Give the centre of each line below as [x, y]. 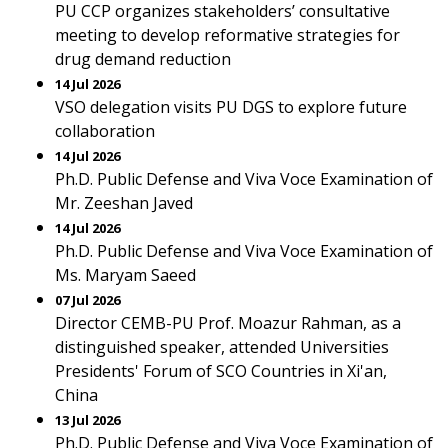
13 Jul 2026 [87, 420]
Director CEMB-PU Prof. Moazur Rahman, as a [228, 323]
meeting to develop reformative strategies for [227, 35]
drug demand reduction [143, 59]
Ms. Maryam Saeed [125, 275]
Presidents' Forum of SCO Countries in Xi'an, [221, 371]
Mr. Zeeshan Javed [124, 203]
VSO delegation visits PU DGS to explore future [231, 107]
